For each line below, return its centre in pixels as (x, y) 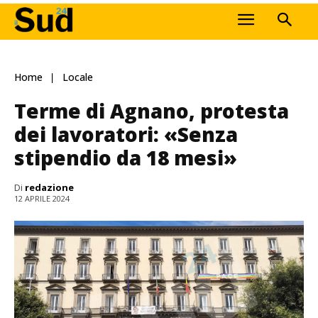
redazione (49, 187)
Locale (78, 77)
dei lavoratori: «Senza (126, 134)
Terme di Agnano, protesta (152, 110)
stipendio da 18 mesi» (126, 157)
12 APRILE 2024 (42, 199)
